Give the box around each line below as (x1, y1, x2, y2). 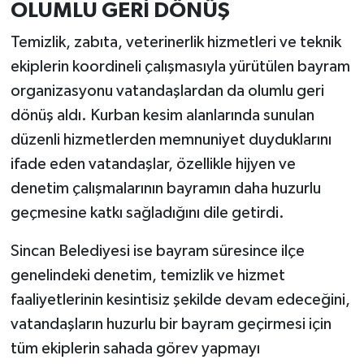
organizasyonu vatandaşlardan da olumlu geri (10, 83, 324, 100)
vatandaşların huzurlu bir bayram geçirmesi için (10, 316, 331, 333)
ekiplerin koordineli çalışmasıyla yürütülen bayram (10, 58, 350, 76)
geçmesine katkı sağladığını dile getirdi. (10, 205, 284, 222)
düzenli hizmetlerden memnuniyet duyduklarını (10, 132, 331, 149)
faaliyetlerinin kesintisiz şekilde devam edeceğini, (10, 292, 350, 309)
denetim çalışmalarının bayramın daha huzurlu (10, 180, 321, 197)
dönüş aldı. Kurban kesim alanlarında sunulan (10, 107, 314, 124)
